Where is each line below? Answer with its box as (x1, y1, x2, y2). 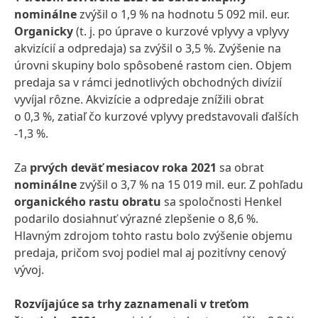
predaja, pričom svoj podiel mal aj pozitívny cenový (14, 245, 286, 261)
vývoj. (14, 262, 44, 278)
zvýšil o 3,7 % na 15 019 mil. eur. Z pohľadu (77, 177, 303, 192)
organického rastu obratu (14, 194, 164, 209)
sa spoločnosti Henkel (164, 194, 282, 209)
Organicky (14, 23, 76, 39)
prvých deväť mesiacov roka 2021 (30, 160, 216, 175)
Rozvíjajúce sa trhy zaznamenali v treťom (14, 296, 249, 312)
